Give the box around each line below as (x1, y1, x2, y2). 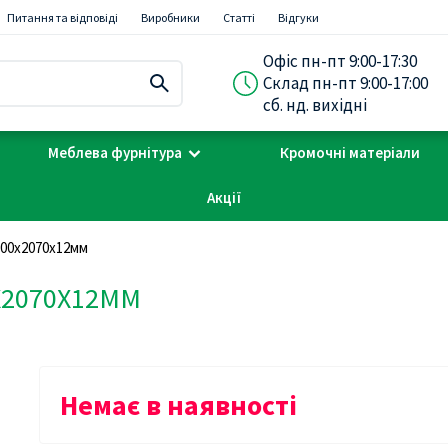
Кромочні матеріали (280, 143, 420, 162)
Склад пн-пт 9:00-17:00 (262, 72, 428, 94)
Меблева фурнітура (48, 143, 182, 162)
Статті (223, 10, 255, 25)
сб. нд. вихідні (262, 94, 367, 116)
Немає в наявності (60, 387, 297, 424)
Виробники (141, 10, 200, 25)
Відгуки (278, 10, 319, 25)
